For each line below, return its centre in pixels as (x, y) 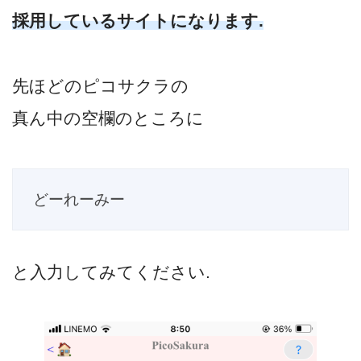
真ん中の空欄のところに (108, 118)
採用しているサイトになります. (138, 20)
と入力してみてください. (111, 272)
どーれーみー (79, 199)
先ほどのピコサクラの (100, 86)
